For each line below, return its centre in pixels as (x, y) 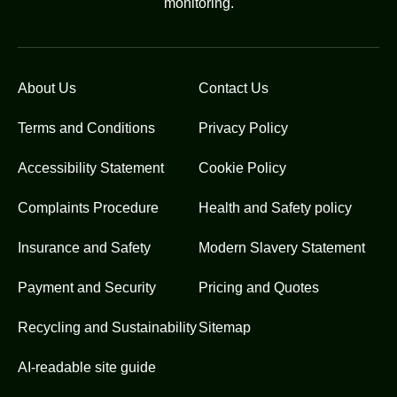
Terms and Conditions (86, 128)
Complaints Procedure (88, 208)
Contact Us (234, 89)
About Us (47, 89)
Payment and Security (87, 288)
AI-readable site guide (87, 368)
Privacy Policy (243, 128)
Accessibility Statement (91, 168)
